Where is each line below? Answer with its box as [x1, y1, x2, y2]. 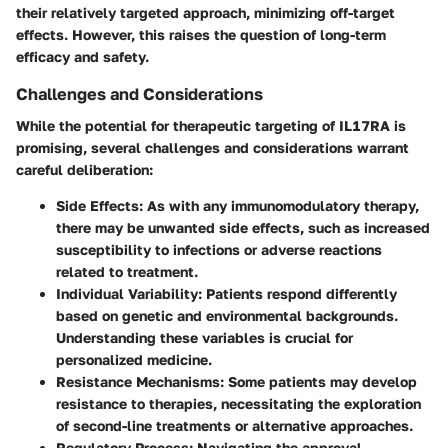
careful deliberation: [16, 160, 153, 178]
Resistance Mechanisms [56, 372, 220, 390]
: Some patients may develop [220, 372, 417, 390]
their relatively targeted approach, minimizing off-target [16, 3, 395, 21]
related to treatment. [56, 262, 198, 280]
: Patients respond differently [198, 284, 397, 302]
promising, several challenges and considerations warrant [16, 138, 409, 156]
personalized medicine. [56, 350, 212, 368]
